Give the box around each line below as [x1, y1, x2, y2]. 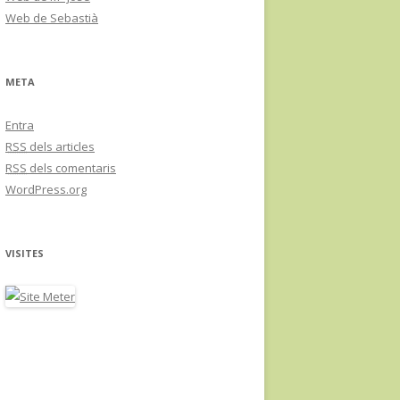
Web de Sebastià [5, 9, 98, 26]
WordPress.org [5, 180, 87, 197]
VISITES [5, 246, 44, 260]
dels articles [27, 137, 95, 154]
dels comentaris [27, 159, 116, 176]
